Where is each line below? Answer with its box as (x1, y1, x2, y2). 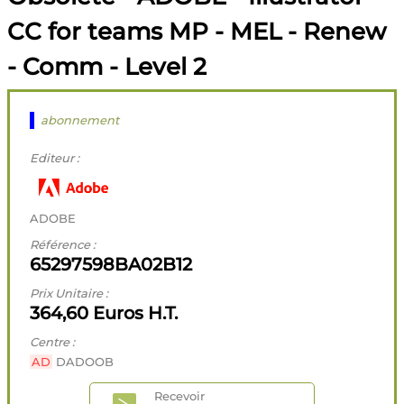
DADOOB (52, 354, 115, 370)
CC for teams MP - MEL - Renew (7, 17, 386, 46)
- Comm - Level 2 (7, 52, 207, 81)
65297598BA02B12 (30, 253, 193, 276)
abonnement (40, 113, 119, 128)
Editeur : (30, 151, 80, 166)
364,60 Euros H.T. (30, 302, 179, 325)
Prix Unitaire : (30, 286, 109, 301)
